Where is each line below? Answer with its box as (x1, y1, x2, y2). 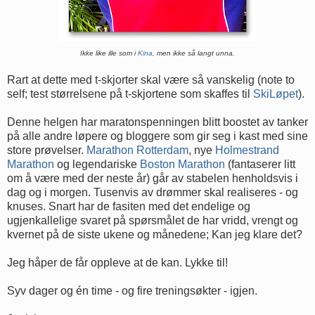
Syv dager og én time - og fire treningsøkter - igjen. (7, 284, 257, 297)
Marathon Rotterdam (86, 143, 188, 156)
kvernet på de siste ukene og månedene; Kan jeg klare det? (7, 228, 302, 240)
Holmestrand (215, 143, 279, 156)
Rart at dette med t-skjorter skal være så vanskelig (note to (7, 73, 295, 86)
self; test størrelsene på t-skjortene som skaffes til (7, 87, 253, 100)
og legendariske (54, 157, 140, 170)
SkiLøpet (253, 87, 298, 100)
